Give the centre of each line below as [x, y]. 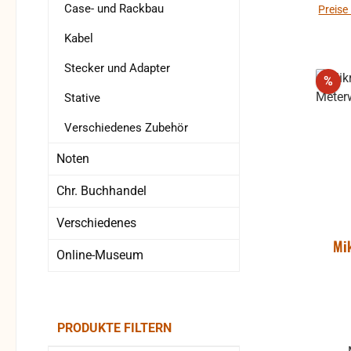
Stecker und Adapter [117, 69]
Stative [82, 98]
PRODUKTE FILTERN [114, 328]
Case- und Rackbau [114, 9]
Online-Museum [100, 255]
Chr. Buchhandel [101, 191]
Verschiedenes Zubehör [126, 128]
